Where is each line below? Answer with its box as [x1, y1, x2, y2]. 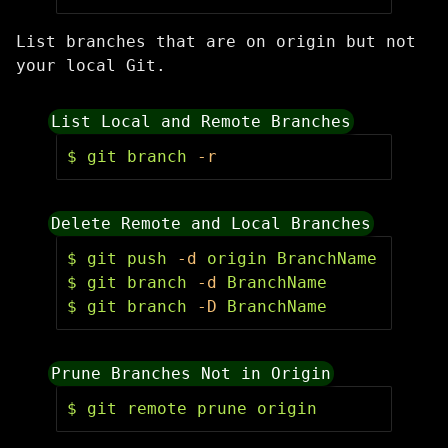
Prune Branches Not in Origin [51, 364, 332, 383]
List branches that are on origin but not [16, 32, 416, 51]
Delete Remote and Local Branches [51, 214, 372, 233]
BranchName [217, 297, 327, 316]
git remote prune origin [87, 399, 317, 418]
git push [87, 249, 177, 268]
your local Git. [16, 56, 166, 75]
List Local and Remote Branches [51, 112, 352, 131]
